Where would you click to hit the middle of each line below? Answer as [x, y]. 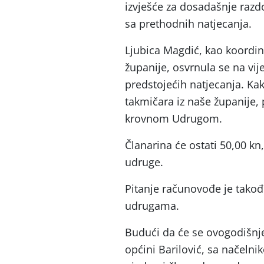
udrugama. [152, 205]
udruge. [144, 162]
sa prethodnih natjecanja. [188, 23]
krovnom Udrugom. [174, 118]
